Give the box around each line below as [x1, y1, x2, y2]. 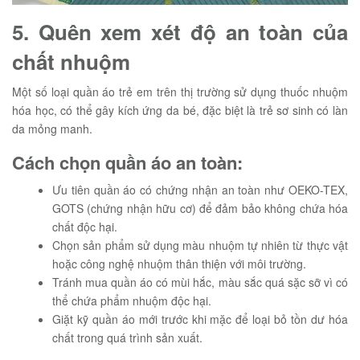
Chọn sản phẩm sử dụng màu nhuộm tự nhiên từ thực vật [52, 237, 348, 253]
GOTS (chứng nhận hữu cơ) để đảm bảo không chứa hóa [52, 200, 348, 216]
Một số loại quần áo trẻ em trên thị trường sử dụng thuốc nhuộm [12, 84, 348, 100]
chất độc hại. [52, 219, 117, 235]
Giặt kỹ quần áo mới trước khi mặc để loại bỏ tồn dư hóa [52, 311, 348, 327]
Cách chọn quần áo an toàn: [12, 149, 243, 175]
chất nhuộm [12, 47, 130, 76]
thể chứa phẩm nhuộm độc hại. [52, 292, 211, 309]
